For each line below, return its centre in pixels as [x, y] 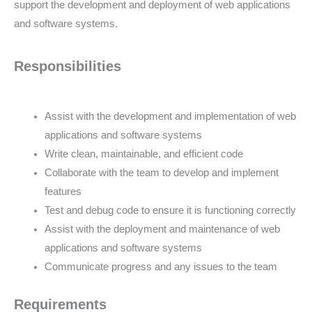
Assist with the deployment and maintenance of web [162, 229]
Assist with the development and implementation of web [170, 117]
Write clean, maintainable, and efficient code [143, 154]
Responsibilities [68, 67]
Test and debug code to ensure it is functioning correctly [170, 211]
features [63, 192]
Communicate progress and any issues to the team [161, 267]
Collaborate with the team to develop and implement [161, 173]
